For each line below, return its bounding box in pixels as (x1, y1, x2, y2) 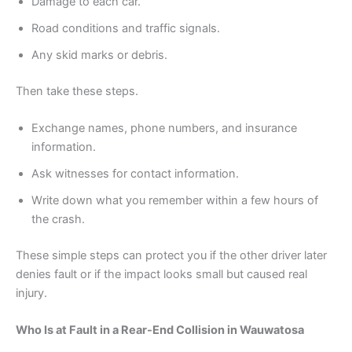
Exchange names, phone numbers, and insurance (31, 120, 297, 135)
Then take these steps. (16, 83, 138, 98)
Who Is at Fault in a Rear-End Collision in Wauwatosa (16, 323, 304, 338)
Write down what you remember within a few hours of (31, 192, 318, 207)
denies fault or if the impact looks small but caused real (16, 266, 307, 281)
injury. (16, 285, 47, 300)
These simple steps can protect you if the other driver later (16, 247, 327, 262)
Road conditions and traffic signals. (31, 20, 220, 35)
